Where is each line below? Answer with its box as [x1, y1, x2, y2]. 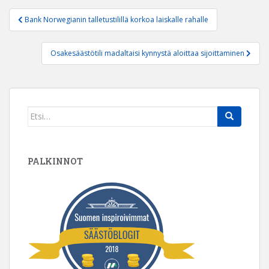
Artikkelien [8, 5, 92, 25]
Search [27, 106, 56, 118]
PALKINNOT [28, 155, 83, 167]
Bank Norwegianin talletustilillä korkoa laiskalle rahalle [25, 14, 208, 25]
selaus [8, 21, 53, 41]
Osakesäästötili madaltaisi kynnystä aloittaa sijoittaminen [50, 47, 246, 58]
